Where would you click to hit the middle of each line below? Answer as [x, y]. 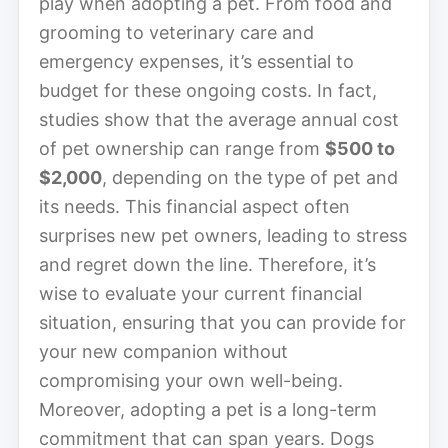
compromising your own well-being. [191, 380]
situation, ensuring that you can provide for [222, 322]
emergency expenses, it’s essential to [196, 61]
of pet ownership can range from [182, 148]
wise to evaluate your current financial [200, 293]
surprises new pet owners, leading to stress [223, 235]
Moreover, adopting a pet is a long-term [208, 409]
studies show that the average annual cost [219, 119]
